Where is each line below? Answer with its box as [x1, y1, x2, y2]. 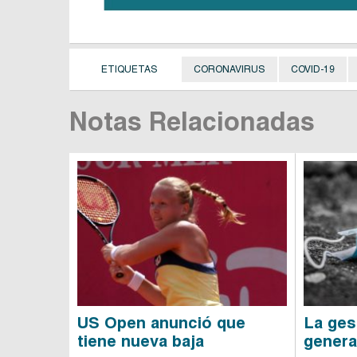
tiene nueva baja [77, 331, 204, 351]
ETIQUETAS [101, 63, 158, 75]
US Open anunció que [77, 312, 245, 332]
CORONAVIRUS [194, 63, 265, 75]
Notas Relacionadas [69, 106, 315, 137]
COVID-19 [291, 63, 335, 75]
